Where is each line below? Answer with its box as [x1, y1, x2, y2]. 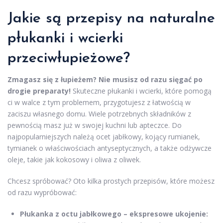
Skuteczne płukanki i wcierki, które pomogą [71, 86, 212, 96]
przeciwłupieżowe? [7, 51, 130, 67]
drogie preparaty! [7, 86, 71, 96]
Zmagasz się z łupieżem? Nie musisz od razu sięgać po [7, 75, 203, 85]
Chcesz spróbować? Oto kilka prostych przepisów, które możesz [7, 176, 215, 186]
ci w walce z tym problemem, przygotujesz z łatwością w [7, 98, 191, 108]
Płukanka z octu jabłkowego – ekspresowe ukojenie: [20, 209, 208, 219]
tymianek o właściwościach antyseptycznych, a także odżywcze [7, 143, 212, 153]
